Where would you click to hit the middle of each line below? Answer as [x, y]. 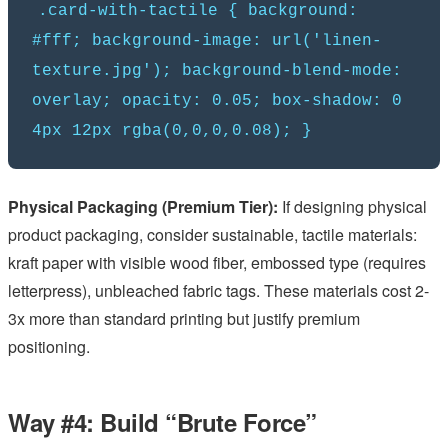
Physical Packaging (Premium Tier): [143, 207]
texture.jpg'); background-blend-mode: [217, 71]
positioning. [49, 347]
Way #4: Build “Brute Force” [162, 422]
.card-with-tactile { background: [198, 11]
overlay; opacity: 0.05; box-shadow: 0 [217, 101]
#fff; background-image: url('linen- [207, 41]
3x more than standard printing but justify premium [184, 319]
